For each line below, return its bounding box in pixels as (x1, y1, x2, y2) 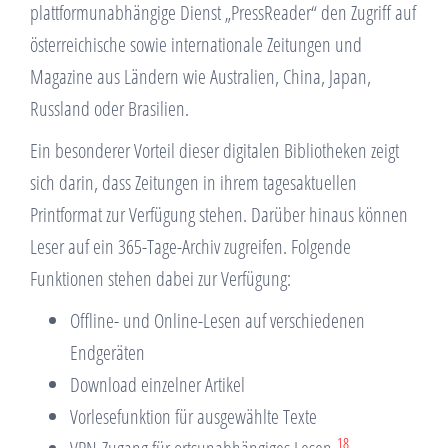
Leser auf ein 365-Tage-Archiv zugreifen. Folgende (30, 233, 351, 261)
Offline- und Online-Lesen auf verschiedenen (70, 307, 365, 335)
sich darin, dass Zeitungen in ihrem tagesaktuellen (30, 169, 357, 197)
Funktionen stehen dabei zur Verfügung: (30, 265, 291, 293)
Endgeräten (70, 339, 145, 367)
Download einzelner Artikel (70, 371, 245, 399)
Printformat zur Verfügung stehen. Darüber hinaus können (30, 201, 408, 229)
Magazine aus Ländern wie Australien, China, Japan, (30, 63, 371, 91)
